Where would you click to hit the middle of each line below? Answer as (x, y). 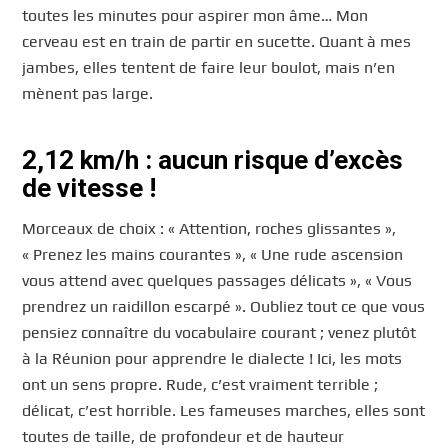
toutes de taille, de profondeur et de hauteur (183, 436)
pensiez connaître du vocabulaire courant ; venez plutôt (219, 332)
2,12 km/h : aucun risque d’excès (213, 160)
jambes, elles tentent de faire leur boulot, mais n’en (209, 68)
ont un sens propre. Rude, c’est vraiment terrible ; (200, 384)
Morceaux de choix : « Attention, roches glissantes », (209, 228)
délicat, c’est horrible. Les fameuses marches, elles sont (224, 410)
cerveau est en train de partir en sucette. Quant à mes (217, 42)
